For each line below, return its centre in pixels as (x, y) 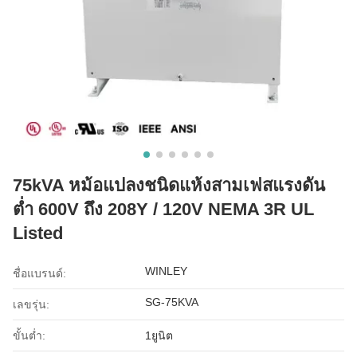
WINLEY (167, 271)
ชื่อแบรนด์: (39, 273)
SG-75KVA (172, 302)
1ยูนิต (159, 335)
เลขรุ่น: (31, 304)
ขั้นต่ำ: (29, 335)
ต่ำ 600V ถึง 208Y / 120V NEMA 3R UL (163, 209)
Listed (38, 233)
